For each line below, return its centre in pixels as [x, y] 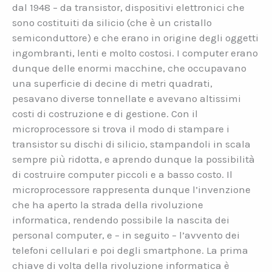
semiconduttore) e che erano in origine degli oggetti [135, 37]
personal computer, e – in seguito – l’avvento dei [126, 235]
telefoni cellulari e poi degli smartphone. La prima [130, 250]
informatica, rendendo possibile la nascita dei [121, 219]
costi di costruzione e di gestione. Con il [105, 113]
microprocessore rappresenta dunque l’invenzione [131, 189]
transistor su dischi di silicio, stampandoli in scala [131, 144]
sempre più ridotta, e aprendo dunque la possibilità [134, 159]
